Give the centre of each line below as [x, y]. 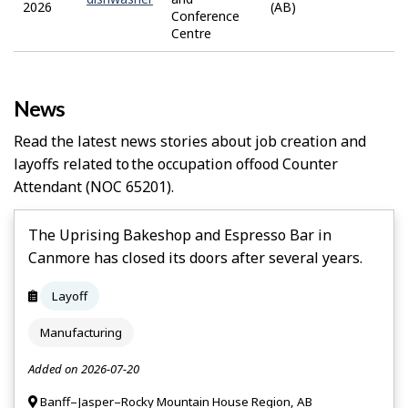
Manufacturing [81, 333]
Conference [205, 15]
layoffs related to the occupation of [134, 164]
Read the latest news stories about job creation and [190, 142]
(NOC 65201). [128, 187]
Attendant [48, 187]
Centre [191, 33]
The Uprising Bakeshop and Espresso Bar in [180, 235]
